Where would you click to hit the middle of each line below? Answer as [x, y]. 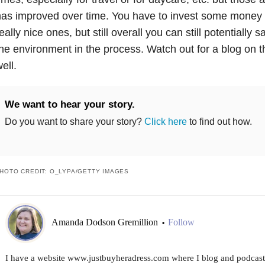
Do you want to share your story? [74, 121]
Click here [165, 121]
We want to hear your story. [70, 104]
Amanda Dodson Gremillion [106, 222]
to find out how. [219, 121]
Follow [181, 222]
